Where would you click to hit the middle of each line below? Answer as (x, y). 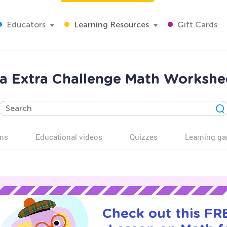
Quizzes (144, 137)
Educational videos (69, 137)
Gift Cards (196, 25)
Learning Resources (110, 25)
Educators (25, 25)
